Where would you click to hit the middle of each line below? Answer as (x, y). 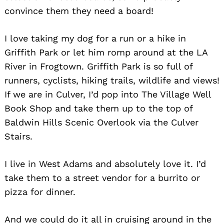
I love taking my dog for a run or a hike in (95, 38)
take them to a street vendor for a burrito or (102, 178)
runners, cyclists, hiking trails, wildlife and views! (112, 80)
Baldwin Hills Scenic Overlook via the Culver (101, 122)
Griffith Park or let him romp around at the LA (106, 52)
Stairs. (18, 136)
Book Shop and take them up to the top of (98, 108)
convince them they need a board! (79, 11)
